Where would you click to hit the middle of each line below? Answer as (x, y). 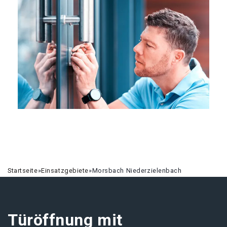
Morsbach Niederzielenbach (137, 171)
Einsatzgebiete (65, 171)
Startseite (23, 171)
